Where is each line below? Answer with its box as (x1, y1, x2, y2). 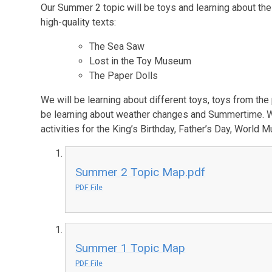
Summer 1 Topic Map (75, 241, 186, 256)
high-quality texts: (41, 16, 117, 28)
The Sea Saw (89, 41, 145, 52)
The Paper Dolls (89, 70, 158, 81)
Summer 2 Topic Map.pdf (75, 165, 206, 179)
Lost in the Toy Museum (89, 55, 192, 67)
